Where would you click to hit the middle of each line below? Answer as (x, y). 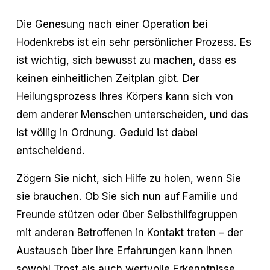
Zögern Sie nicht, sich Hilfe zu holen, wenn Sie (128, 178)
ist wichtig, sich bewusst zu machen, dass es (126, 60)
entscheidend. (50, 151)
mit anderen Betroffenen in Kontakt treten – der (129, 233)
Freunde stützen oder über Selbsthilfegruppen (127, 215)
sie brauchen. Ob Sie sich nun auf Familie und (127, 196)
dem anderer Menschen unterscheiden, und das (132, 115)
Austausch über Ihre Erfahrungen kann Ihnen (124, 251)
